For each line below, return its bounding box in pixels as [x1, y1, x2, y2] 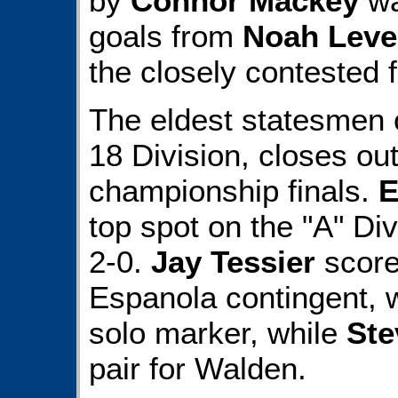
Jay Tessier [151, 244, 315, 280]
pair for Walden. [89, 351, 306, 386]
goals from [89, 18, 243, 53]
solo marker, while [89, 315, 346, 351]
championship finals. [89, 173, 378, 209]
